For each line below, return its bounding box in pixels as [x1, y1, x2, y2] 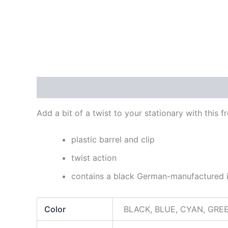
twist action [71, 152, 117, 163]
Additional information [94, 82, 182, 93]
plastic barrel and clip [71, 134, 155, 145]
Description [37, 82, 83, 93]
